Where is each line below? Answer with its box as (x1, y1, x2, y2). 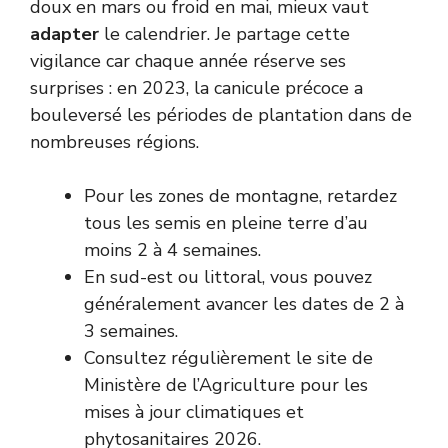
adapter (30, 21, 99, 46)
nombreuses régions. (30, 129, 199, 154)
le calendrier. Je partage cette (99, 21, 350, 46)
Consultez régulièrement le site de (84, 345, 373, 370)
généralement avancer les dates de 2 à (84, 291, 404, 316)
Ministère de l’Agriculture (84, 372, 295, 397)
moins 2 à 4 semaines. (84, 237, 261, 262)
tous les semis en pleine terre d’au (84, 210, 368, 235)
